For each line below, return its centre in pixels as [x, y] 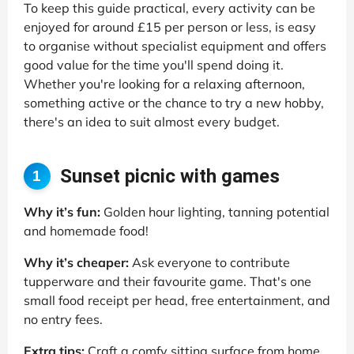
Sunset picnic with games [169, 177]
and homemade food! [86, 230]
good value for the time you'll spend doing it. [154, 65]
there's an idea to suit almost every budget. [152, 122]
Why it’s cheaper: [76, 262]
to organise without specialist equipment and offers [175, 46]
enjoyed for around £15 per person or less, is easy [170, 27]
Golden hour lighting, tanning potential [215, 211]
